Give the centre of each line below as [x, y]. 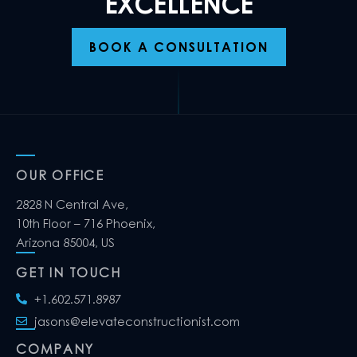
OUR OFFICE [60, 175]
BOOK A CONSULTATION [178, 47]
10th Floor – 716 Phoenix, [86, 223]
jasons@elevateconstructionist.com [137, 321]
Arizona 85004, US [65, 242]
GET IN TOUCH [69, 272]
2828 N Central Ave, [72, 204]
